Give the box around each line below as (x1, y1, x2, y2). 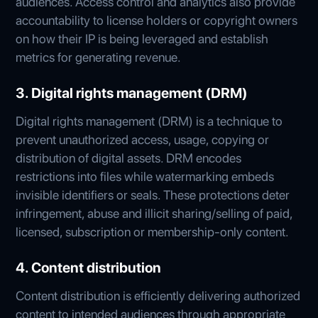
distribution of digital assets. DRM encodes (16, 150, 242, 165)
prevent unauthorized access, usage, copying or (16, 131, 270, 147)
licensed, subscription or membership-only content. (16, 224, 290, 239)
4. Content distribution (16, 258, 162, 276)
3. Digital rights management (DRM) (16, 84, 248, 102)
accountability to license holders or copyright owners (16, 12, 298, 28)
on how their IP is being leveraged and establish (16, 31, 269, 46)
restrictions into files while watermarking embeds (16, 168, 275, 184)
